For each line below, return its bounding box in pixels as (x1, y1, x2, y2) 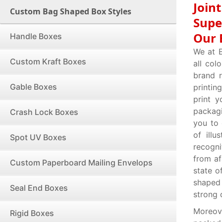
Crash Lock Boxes (10, 107, 78, 117)
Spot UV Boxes (10, 132, 66, 142)
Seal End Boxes (10, 183, 68, 193)
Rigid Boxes (10, 208, 54, 218)
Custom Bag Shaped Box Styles (10, 6, 131, 17)
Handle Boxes (10, 31, 62, 41)
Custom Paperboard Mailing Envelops (10, 158, 153, 167)
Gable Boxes (10, 82, 57, 92)
